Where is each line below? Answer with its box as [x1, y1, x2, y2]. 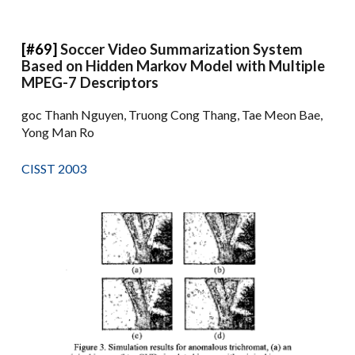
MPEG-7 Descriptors [21, 73, 159, 91]
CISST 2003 [21, 160, 87, 176]
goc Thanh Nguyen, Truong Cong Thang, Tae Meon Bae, [21, 106, 323, 122]
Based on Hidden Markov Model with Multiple [21, 56, 326, 74]
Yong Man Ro [21, 124, 95, 139]
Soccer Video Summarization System [60, 40, 303, 58]
